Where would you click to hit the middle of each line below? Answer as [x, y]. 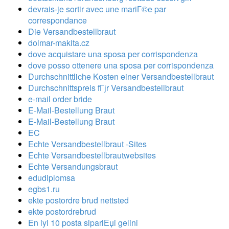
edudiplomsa [52, 177]
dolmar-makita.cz [59, 42]
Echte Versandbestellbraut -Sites [87, 144]
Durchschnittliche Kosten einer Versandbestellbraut [121, 76]
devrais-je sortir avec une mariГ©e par [97, 9]
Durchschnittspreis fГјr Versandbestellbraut [106, 87]
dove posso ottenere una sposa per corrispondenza [121, 65]
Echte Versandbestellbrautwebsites [92, 155]
